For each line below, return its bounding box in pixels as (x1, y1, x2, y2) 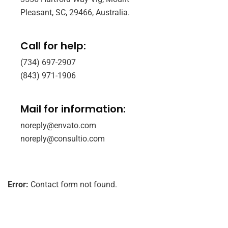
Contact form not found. (28, 180, 117, 189)
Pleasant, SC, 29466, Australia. (20, 8, 130, 17)
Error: (8, 180, 28, 189)
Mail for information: (20, 102, 126, 116)
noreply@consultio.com (20, 134, 105, 144)
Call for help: (20, 39, 86, 53)
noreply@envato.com (20, 121, 96, 130)
